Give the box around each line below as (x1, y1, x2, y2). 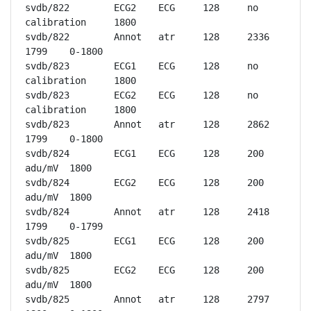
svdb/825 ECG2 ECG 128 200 (25, 264, 69, 276)
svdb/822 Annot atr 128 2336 (25, 31, 69, 42)
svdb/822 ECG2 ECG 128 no (25, 2, 69, 13)
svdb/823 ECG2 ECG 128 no (25, 90, 69, 101)
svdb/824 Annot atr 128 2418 (25, 206, 69, 217)
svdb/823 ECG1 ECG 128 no (25, 60, 69, 72)
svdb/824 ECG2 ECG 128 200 (25, 177, 69, 188)
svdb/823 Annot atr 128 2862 (25, 119, 69, 130)
